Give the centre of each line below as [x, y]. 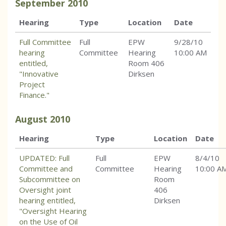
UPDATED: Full [44, 158]
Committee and [46, 169]
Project [32, 84]
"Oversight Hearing [53, 211]
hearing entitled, [47, 201]
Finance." [34, 95]
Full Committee [45, 42]
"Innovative [39, 74]
